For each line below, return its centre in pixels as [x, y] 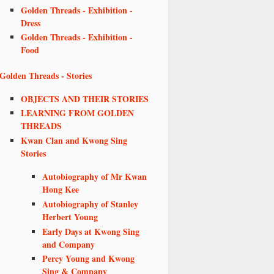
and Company [68, 244]
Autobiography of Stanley [90, 204]
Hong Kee [61, 189]
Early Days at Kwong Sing [91, 231]
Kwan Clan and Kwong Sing [74, 141]
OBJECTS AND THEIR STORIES [85, 98]
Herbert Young [70, 217]
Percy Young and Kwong [88, 259]
